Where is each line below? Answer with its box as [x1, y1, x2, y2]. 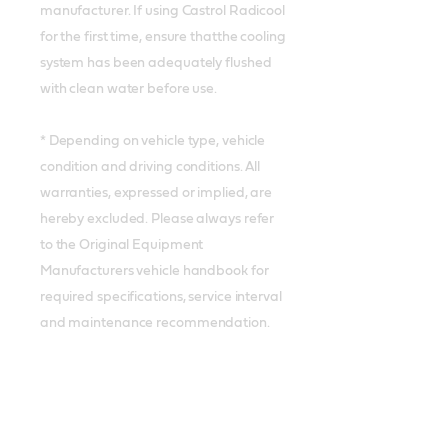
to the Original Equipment [39, 238, 204, 253]
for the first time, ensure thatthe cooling [39, 30, 286, 45]
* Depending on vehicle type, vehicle [39, 134, 266, 149]
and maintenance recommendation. [39, 316, 270, 331]
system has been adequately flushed [39, 56, 272, 71]
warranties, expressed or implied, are [39, 186, 273, 201]
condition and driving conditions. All [39, 160, 261, 175]
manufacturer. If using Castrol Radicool [39, 4, 285, 19]
